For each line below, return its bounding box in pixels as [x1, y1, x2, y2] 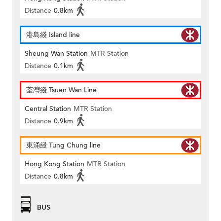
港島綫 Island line [26, 30, 80, 40]
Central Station [25, 104, 71, 114]
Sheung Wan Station [25, 49, 88, 59]
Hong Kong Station [25, 159, 84, 169]
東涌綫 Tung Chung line [26, 141, 101, 150]
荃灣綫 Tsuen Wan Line [26, 85, 97, 95]
